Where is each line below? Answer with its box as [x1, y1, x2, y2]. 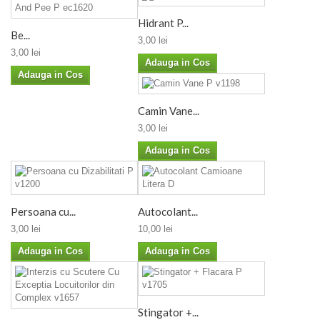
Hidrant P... [138, 16, 189, 29]
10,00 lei [138, 224, 173, 235]
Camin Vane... [138, 104, 199, 118]
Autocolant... [138, 205, 198, 219]
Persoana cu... [11, 205, 76, 219]
